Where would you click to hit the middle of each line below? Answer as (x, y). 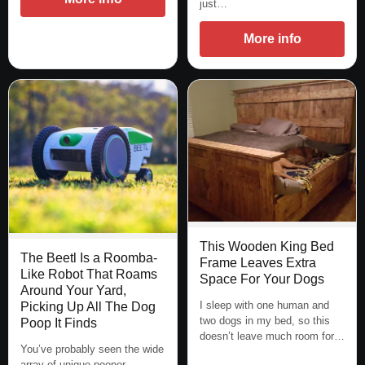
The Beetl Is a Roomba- (89, 257)
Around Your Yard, (73, 290)
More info (272, 38)
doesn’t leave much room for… (272, 336)
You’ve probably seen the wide (92, 349)
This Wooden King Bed (267, 247)
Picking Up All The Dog (88, 306)
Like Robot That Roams (89, 274)
